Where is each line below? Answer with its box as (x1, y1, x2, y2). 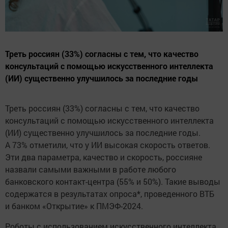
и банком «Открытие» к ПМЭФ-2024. (5, 201, 143, 212)
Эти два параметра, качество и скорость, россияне (5, 152, 202, 163)
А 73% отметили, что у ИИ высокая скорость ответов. (5, 139, 210, 151)
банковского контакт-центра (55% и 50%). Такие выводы (5, 176, 220, 187)
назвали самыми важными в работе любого (5, 164, 176, 175)
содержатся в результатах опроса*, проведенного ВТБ (5, 188, 214, 199)
